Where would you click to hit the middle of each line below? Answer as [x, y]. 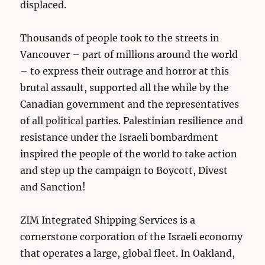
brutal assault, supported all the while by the [125, 88]
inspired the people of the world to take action [129, 154]
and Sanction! [53, 187]
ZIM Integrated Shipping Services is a [108, 220]
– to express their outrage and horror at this [125, 71]
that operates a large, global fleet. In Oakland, [128, 253]
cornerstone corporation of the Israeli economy [132, 237]
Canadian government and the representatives [130, 104]
